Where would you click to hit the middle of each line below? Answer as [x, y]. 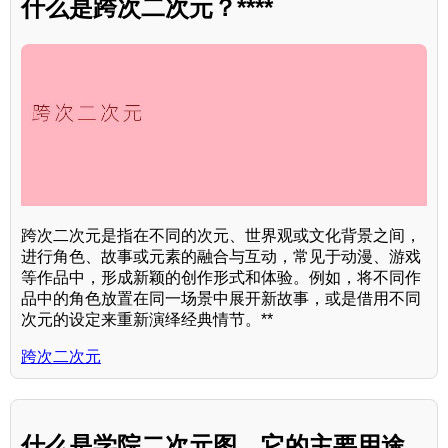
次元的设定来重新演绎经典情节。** [147, 320]
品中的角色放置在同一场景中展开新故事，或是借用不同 [221, 299]
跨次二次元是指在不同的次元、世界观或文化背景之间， [221, 236]
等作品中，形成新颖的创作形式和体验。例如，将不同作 [221, 278]
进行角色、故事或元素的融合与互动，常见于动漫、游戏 [221, 257]
